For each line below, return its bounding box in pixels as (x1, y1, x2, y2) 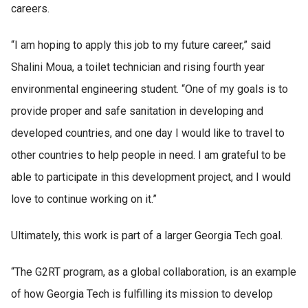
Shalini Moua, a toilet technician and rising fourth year (11, 60, 265, 74)
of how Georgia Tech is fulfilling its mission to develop (11, 287, 273, 300)
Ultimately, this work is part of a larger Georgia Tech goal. (11, 228, 283, 242)
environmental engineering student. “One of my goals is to (11, 82, 288, 96)
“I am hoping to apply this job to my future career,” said (11, 38, 271, 52)
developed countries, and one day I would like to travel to (11, 126, 285, 140)
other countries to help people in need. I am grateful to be (11, 148, 286, 162)
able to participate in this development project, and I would (11, 170, 291, 184)
